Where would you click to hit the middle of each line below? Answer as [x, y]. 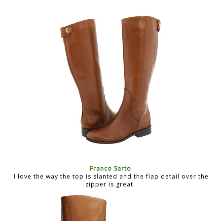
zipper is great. [110, 184]
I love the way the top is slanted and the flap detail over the [110, 176]
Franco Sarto [110, 168]
